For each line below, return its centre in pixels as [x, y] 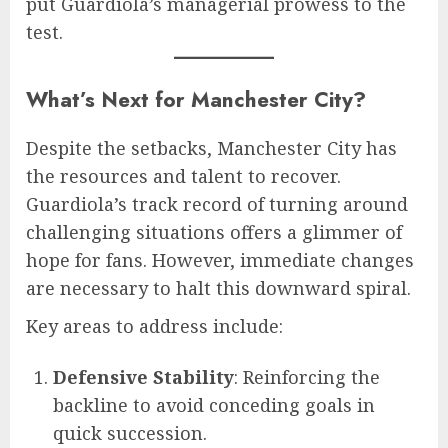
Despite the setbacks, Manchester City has [211, 148]
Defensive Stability [143, 377]
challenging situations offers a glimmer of [214, 232]
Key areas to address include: [154, 326]
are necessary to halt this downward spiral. [218, 288]
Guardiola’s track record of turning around [217, 204]
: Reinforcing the [307, 377]
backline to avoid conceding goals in [214, 405]
